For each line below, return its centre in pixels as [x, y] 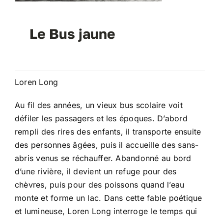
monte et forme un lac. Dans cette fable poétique [108, 198]
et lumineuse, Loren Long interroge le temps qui [106, 211]
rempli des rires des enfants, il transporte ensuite [108, 132]
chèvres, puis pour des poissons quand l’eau [99, 185]
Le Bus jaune [72, 34]
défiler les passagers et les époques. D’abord [101, 119]
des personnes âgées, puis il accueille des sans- [107, 145]
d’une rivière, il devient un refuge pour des [96, 172]
